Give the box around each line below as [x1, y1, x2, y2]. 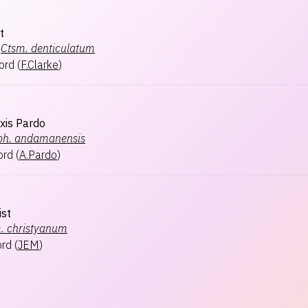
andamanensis [14, 131, 85, 145]
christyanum [7, 221, 67, 235]
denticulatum [31, 41, 95, 55]
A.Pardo [19, 148, 57, 162]
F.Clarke [21, 58, 58, 71]
